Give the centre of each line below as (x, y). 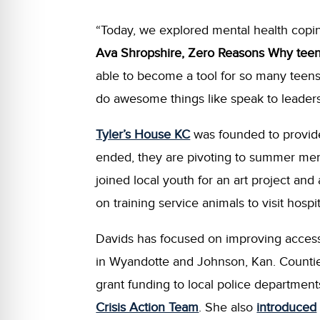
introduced (287, 307)
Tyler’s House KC (143, 134)
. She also (228, 307)
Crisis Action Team (147, 307)
